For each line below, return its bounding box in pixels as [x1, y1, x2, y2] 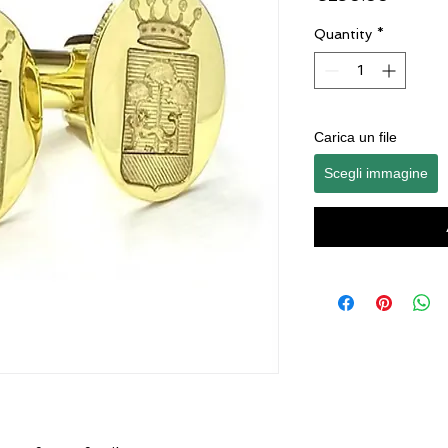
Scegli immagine [324, 165, 428, 181]
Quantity [314, 26, 372, 42]
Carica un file [314, 129, 397, 145]
